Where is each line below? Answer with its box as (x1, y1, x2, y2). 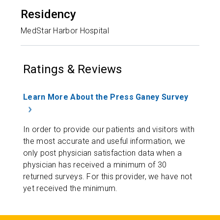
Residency (21, 7, 77, 22)
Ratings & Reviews (23, 62, 122, 77)
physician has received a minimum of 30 (23, 160, 167, 169)
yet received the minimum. (23, 183, 118, 193)
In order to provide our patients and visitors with (23, 124, 194, 134)
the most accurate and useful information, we (23, 136, 186, 146)
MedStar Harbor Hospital (21, 26, 109, 36)
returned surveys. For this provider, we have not (23, 171, 192, 181)
